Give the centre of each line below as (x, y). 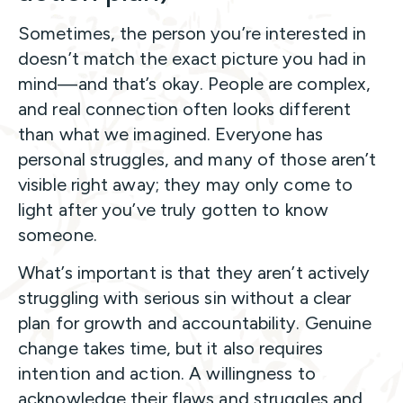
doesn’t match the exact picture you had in (193, 58)
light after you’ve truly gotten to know (173, 209)
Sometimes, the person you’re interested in (193, 33)
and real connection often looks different (185, 108)
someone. (60, 234)
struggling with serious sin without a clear (185, 297)
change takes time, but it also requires (170, 348)
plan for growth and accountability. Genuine (195, 322)
